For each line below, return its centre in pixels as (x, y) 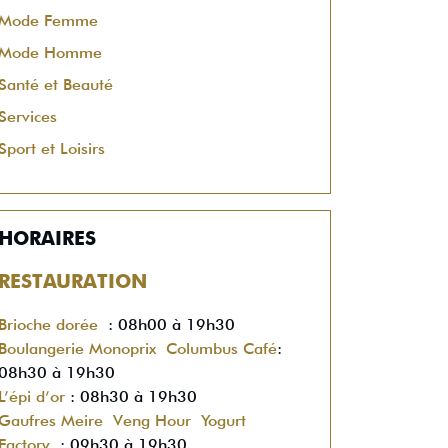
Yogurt (223, 420)
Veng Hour (152, 420)
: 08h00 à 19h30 (166, 324)
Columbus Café (221, 348)
